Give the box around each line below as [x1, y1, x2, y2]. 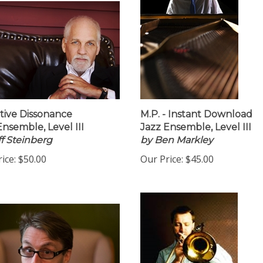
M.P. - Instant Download [140, 112, 252, 123]
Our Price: [140, 156, 183, 169]
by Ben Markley [140, 138, 213, 149]
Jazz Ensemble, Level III [140, 125, 251, 136]
